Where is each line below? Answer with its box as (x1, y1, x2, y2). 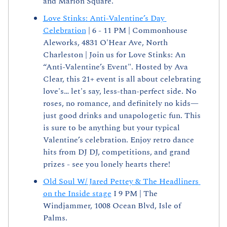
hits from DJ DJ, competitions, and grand (43, 146, 190, 159)
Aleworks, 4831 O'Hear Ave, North (43, 36, 168, 49)
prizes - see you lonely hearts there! (43, 158, 170, 171)
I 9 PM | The (111, 187, 158, 200)
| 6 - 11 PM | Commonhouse (86, 24, 187, 37)
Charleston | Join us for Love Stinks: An (43, 49, 185, 61)
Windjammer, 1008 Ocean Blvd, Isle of (43, 200, 181, 212)
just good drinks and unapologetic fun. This (43, 109, 201, 122)
